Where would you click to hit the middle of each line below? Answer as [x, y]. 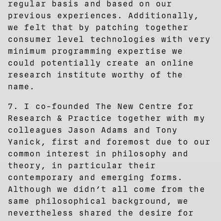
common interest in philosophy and [98, 153]
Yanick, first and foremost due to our [109, 142]
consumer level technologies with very [109, 39]
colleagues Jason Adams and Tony [93, 130]
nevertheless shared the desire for [101, 213]
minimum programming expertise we [96, 51]
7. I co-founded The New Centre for [101, 106]
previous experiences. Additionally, [104, 15]
